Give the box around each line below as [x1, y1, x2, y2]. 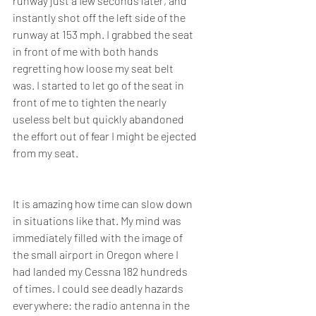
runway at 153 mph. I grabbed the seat [13, 28, 195, 42]
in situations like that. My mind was [13, 214, 183, 228]
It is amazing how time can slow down [13, 197, 195, 211]
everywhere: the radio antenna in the [13, 298, 192, 312]
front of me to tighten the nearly [13, 95, 169, 109]
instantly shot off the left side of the [13, 11, 188, 25]
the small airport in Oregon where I [13, 248, 181, 262]
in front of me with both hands [13, 44, 161, 59]
